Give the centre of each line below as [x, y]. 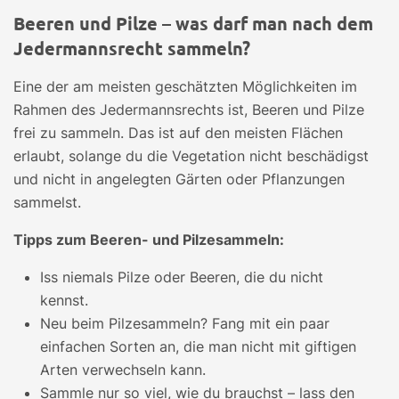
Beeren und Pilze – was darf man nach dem [193, 23]
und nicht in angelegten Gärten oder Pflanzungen [179, 179]
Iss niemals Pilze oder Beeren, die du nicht [182, 277]
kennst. [64, 300]
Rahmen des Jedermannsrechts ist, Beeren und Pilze [189, 109]
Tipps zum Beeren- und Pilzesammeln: [149, 239]
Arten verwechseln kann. [123, 369]
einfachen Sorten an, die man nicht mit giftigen [198, 346]
